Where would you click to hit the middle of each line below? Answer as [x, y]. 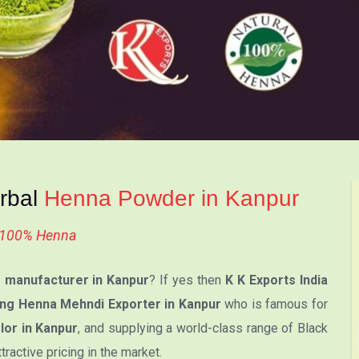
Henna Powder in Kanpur [171, 198]
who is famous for [274, 304]
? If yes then [188, 280]
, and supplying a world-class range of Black [203, 328]
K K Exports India [277, 280]
